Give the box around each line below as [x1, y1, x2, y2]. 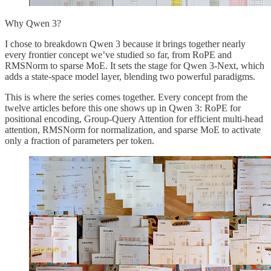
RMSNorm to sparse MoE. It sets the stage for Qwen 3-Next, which [5, 60, 264, 71]
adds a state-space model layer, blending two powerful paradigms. [5, 71, 255, 82]
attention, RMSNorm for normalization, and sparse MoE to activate [5, 124, 261, 135]
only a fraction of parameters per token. [5, 135, 154, 146]
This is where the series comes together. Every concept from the [5, 91, 247, 102]
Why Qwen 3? [5, 18, 61, 28]
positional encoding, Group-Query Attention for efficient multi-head [5, 113, 263, 124]
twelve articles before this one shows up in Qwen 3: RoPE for [5, 102, 241, 113]
